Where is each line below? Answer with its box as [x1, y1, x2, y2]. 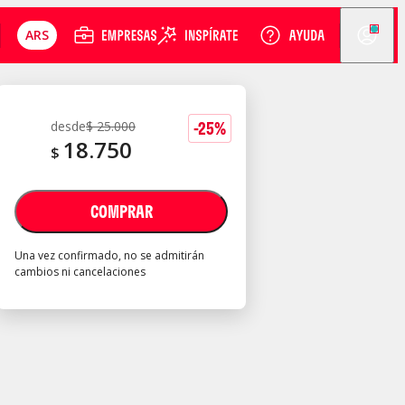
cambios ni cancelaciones [14, 264, 146, 279]
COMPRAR [89, 200, 153, 222]
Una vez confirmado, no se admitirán [14, 248, 204, 263]
